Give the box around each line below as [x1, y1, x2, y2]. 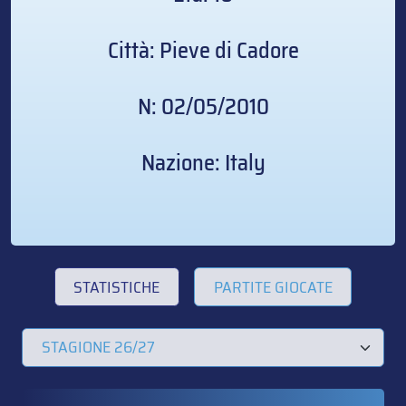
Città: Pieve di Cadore [107, 33, 299, 69]
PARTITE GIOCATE [213, 274, 333, 300]
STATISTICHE [73, 274, 160, 300]
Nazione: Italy [140, 145, 266, 181]
